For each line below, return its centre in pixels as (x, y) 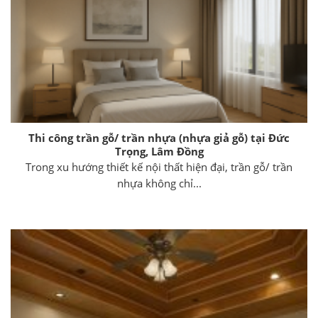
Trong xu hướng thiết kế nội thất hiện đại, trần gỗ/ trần (159, 167)
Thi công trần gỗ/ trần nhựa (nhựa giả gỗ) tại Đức (159, 137)
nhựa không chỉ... (159, 183)
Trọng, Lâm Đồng (159, 151)
